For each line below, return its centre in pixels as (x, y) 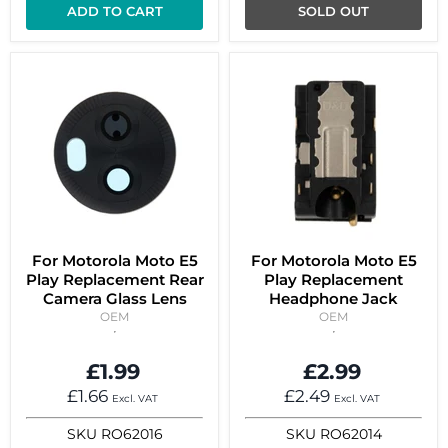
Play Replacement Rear (114, 280)
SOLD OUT (333, 11)
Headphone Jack (333, 299)
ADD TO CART (114, 11)
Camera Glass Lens (114, 299)
